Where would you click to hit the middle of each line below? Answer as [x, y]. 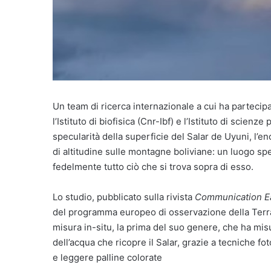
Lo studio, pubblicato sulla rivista [124, 197]
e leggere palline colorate [107, 257]
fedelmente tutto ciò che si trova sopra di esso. [153, 166]
